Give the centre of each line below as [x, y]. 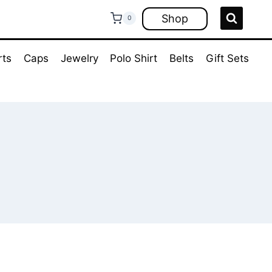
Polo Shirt [134, 59]
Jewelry [79, 59]
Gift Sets [228, 59]
